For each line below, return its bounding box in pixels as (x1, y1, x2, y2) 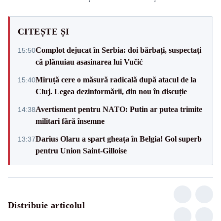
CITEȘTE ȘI (18, 26, 70, 37)
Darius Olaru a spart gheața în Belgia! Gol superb (36, 134, 202, 143)
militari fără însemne (36, 116, 105, 125)
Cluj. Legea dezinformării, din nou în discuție (36, 87, 187, 96)
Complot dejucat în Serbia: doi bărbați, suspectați (36, 45, 201, 54)
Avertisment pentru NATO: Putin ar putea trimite (36, 105, 202, 113)
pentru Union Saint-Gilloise (36, 146, 127, 155)
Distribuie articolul (8, 200, 85, 210)
